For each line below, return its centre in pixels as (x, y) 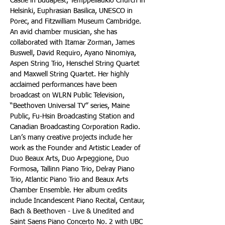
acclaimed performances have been (65, 85)
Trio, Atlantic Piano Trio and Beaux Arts (70, 180)
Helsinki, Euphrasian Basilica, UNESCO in (72, 11)
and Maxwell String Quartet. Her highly (71, 74)
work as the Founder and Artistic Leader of (76, 148)
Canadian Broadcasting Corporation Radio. (76, 127)
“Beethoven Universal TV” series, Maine (71, 106)
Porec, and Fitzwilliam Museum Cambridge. (77, 22)
